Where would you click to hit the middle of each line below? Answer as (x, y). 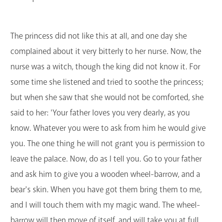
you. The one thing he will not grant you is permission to (108, 144)
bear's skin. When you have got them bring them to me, (106, 190)
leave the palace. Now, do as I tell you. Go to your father (106, 159)
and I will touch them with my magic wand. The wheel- (105, 205)
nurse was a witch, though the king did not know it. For (105, 67)
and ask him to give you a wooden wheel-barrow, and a (105, 174)
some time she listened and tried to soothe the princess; (107, 82)
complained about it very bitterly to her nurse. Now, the (106, 52)
